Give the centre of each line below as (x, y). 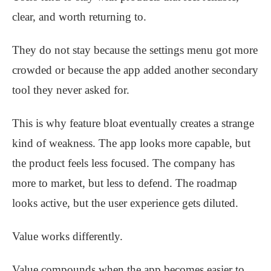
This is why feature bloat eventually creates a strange (133, 123)
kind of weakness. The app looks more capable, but (131, 143)
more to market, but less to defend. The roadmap (125, 183)
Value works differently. (67, 237)
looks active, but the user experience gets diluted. (125, 203)
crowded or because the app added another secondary (135, 70)
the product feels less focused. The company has (123, 163)
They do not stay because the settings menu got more (135, 50)
